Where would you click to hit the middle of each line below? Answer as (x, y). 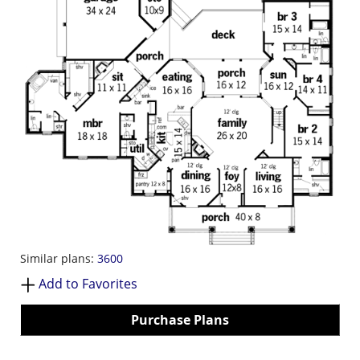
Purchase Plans (180, 319)
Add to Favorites (88, 283)
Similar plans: (59, 258)
